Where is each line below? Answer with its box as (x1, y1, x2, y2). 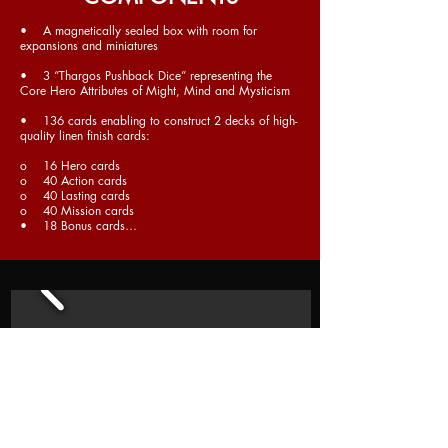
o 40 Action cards (20, 172, 127, 189)
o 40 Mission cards (20, 202, 134, 219)
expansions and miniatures (20, 37, 158, 54)
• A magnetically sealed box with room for (20, 22, 257, 39)
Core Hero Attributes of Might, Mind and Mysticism (20, 82, 290, 99)
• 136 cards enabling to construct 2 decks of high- (20, 112, 298, 129)
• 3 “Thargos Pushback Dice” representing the (20, 67, 272, 84)
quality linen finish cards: (20, 127, 150, 144)
